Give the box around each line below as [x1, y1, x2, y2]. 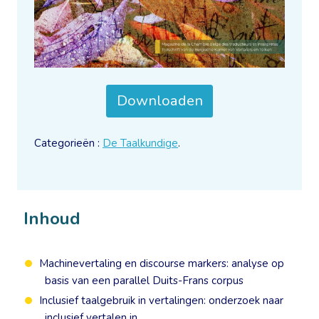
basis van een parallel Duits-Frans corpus [45, 273, 244, 288]
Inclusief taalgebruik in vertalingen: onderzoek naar [39, 293, 283, 308]
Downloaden [116, 91, 203, 111]
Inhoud [23, 207, 80, 231]
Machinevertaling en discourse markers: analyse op [39, 256, 284, 271]
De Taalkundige [103, 136, 178, 151]
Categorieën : [34, 136, 103, 151]
